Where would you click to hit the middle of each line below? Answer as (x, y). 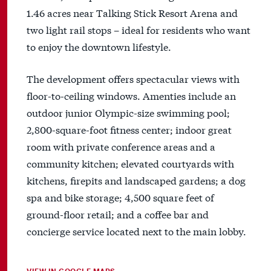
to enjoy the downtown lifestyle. (99, 47)
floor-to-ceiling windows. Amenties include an (131, 96)
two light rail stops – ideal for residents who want (139, 30)
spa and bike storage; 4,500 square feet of (120, 197)
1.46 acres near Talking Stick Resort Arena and (132, 13)
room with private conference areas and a (121, 146)
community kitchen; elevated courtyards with (130, 163)
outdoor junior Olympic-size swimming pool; (128, 113)
